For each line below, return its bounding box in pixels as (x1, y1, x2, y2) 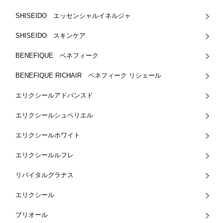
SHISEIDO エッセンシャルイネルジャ (15, 12, 131, 20)
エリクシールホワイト (15, 131, 81, 139)
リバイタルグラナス (15, 171, 74, 179)
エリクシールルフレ (15, 151, 74, 159)
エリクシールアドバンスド (15, 92, 94, 100)
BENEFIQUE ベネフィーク (15, 52, 99, 60)
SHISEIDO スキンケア (15, 32, 86, 40)
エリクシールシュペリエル (15, 111, 94, 119)
